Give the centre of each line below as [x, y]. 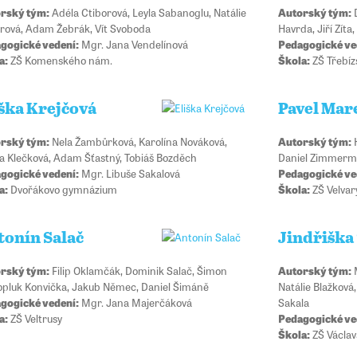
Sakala [293, 302]
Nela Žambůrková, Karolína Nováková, [139, 141]
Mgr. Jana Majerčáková [136, 302]
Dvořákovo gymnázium [63, 189]
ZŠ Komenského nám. [61, 59]
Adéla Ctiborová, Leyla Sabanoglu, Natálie [148, 12]
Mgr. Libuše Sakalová [130, 173]
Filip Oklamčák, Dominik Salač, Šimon [139, 271]
